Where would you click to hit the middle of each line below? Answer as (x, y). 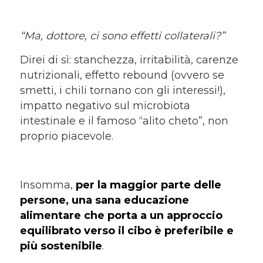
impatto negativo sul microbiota (105, 105)
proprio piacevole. (66, 136)
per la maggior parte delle (148, 185)
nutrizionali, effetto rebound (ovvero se (122, 75)
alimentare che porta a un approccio (121, 215)
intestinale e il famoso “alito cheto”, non (124, 121)
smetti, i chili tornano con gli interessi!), (122, 90)
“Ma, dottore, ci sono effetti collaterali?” (122, 36)
